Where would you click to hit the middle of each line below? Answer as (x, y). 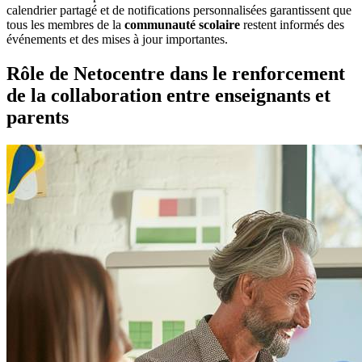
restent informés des (292, 24)
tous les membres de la (65, 24)
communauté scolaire (182, 24)
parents (38, 117)
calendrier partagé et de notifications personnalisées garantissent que (179, 10)
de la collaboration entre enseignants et (168, 95)
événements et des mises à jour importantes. (117, 39)
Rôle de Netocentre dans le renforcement (176, 73)
